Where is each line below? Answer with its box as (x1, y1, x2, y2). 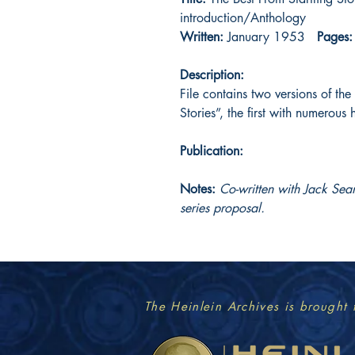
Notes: (180, 180, 219, 197)
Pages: (317, 28, 353, 45)
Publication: (180, 142, 243, 159)
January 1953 (223, 28, 317, 45)
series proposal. (180, 199, 269, 216)
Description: (180, 66, 244, 83)
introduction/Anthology (180, 9, 306, 26)
